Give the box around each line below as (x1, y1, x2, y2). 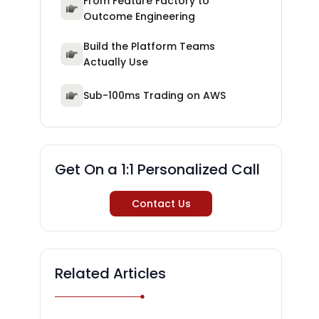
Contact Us (131, 197, 191, 211)
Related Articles (55, 263, 166, 283)
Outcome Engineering (83, 9, 195, 23)
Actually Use (83, 55, 148, 69)
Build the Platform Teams (83, 39, 215, 53)
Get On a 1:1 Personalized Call (55, 159, 260, 179)
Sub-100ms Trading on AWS (83, 88, 226, 103)
